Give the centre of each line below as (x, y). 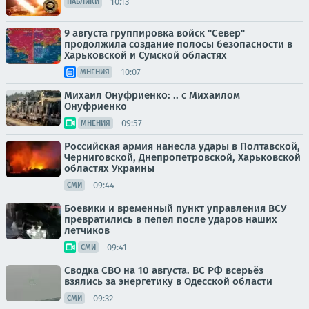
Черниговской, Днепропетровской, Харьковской (182, 157)
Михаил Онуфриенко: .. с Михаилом (152, 95)
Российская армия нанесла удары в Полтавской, (182, 146)
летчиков (87, 230)
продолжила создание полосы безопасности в (178, 44)
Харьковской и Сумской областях (146, 55)
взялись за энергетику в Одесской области (168, 281)
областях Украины (109, 168)
